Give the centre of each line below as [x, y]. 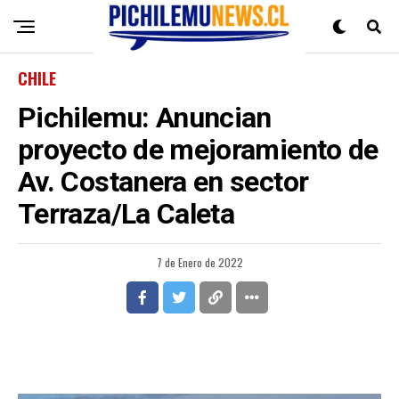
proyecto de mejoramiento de [198, 150]
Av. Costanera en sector [163, 182]
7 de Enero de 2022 [199, 262]
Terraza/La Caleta [126, 214]
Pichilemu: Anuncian [145, 118]
